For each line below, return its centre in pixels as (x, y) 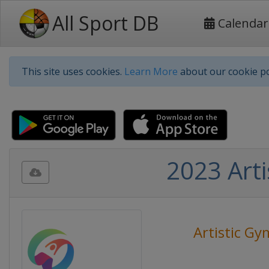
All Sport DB (105, 23)
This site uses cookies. (73, 71)
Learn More (151, 71)
